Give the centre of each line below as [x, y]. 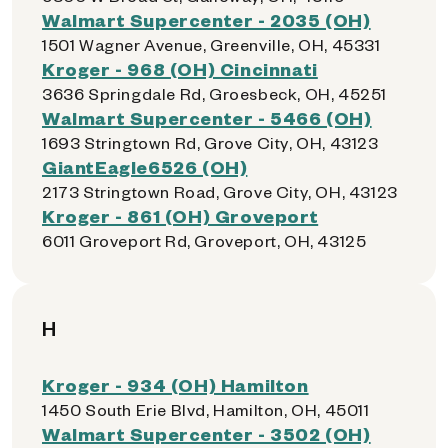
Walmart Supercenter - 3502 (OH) [206, 433]
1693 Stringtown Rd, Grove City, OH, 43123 [210, 142]
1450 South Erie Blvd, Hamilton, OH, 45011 [206, 409]
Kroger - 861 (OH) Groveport [180, 215]
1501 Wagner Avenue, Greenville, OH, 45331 [211, 44]
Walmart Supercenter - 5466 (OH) [207, 117]
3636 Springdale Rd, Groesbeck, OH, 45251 [214, 93]
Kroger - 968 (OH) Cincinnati [180, 68]
